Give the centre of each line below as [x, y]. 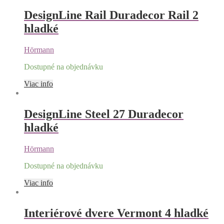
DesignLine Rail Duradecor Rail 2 [111, 15]
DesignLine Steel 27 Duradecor [104, 114]
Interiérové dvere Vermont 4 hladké [116, 213]
